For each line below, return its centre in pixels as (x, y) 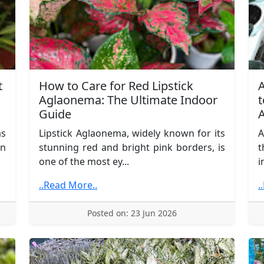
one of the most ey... (84, 161)
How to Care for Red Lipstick (116, 85)
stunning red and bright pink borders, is (132, 147)
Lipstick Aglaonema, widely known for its (132, 133)
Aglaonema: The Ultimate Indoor (128, 100)
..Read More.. (68, 185)
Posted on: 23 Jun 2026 (132, 213)
